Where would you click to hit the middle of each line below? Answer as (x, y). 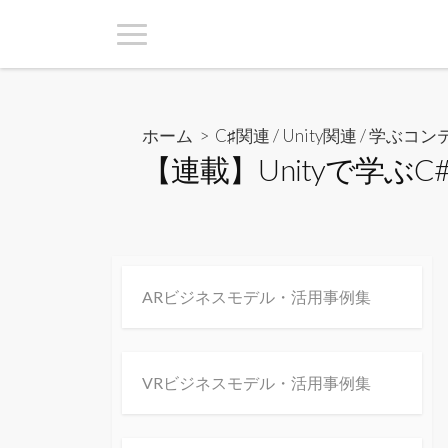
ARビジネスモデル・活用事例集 (256, 296)
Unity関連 (319, 135)
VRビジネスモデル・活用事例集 (256, 382)
